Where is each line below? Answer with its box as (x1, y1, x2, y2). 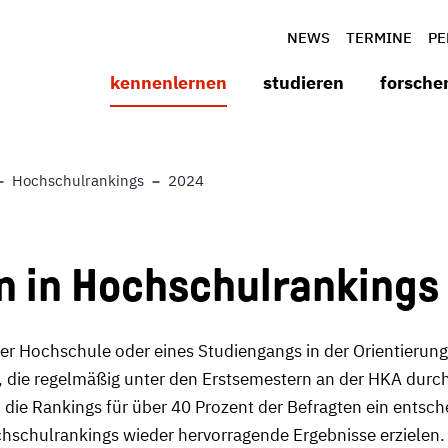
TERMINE (346, 28, 412, 47)
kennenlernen (110, 71, 227, 94)
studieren (263, 71, 344, 94)
